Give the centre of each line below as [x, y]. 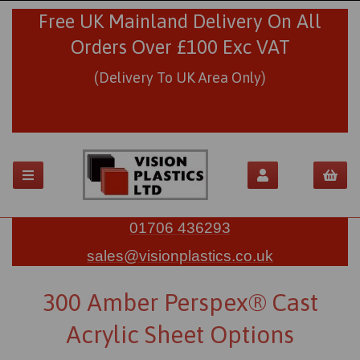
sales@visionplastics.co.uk [180, 256]
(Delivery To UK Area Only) [180, 78]
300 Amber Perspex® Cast [180, 303]
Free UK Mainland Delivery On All [180, 21]
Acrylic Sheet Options [180, 335]
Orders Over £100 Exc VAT [180, 47]
